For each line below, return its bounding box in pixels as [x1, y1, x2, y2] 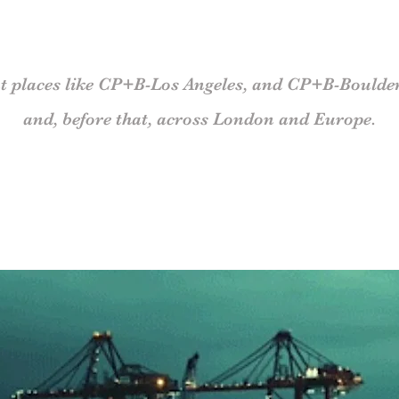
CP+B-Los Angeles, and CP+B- [93, 74, 339, 94]
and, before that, [23, 109, 157, 129]
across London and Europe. [157, 109, 376, 129]
